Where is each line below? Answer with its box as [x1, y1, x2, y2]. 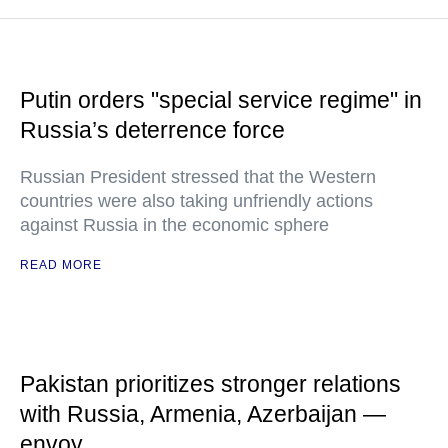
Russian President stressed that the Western [20, 167, 376, 187]
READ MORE [20, 258, 102, 272]
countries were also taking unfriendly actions [20, 191, 373, 211]
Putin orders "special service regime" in [20, 87, 422, 113]
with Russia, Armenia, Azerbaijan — [20, 401, 386, 427]
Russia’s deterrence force [20, 117, 285, 143]
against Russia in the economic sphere [20, 215, 329, 235]
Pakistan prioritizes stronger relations [20, 371, 401, 397]
